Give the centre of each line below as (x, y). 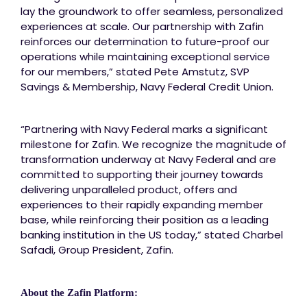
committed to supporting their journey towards (142, 174)
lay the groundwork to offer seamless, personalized (152, 11)
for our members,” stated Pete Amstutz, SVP (135, 71)
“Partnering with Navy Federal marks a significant (144, 129)
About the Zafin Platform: (79, 292)
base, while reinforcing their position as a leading (145, 219)
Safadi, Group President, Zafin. (97, 249)
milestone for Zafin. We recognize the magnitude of (153, 144)
